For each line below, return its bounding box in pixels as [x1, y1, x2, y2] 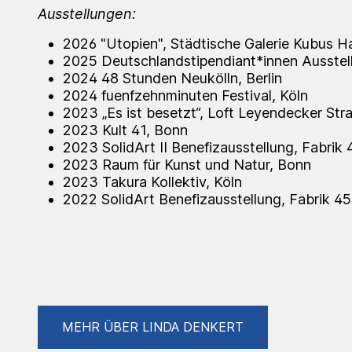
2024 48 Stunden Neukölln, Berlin [63, 69, 282, 86]
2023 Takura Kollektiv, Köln [63, 173, 242, 190]
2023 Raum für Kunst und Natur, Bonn [63, 156, 311, 173]
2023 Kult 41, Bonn [63, 121, 188, 138]
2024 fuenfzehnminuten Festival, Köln [63, 86, 308, 104]
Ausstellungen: [38, 5, 136, 22]
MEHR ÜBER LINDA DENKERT [62, 318, 244, 335]
